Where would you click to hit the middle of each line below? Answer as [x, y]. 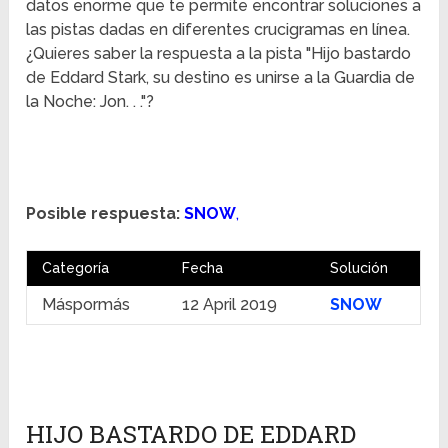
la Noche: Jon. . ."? [90, 102]
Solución [359, 268]
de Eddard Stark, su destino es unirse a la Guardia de [221, 78]
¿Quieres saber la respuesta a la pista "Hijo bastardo [219, 54]
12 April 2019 [230, 305]
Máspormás [86, 305]
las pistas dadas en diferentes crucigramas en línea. [218, 30]
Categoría [76, 268]
